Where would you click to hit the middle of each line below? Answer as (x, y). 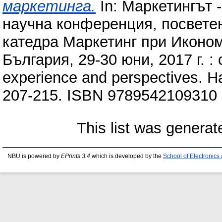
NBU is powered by (34, 156)
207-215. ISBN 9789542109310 (110, 95)
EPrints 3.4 (76, 156)
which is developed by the (127, 156)
